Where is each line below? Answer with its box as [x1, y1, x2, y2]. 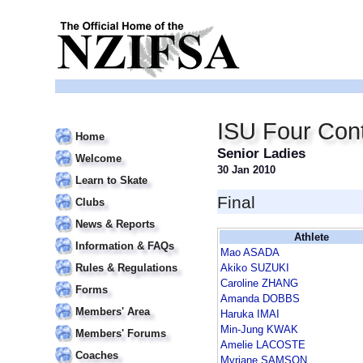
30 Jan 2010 [217, 164, 275, 176]
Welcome [75, 152, 122, 164]
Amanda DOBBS [220, 293, 300, 305]
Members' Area [75, 305, 150, 318]
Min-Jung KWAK [220, 323, 298, 336]
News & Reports [75, 218, 155, 230]
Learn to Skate [75, 174, 147, 186]
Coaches [75, 349, 118, 361]
